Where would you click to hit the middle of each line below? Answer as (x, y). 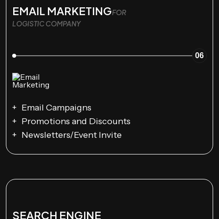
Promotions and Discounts (76, 121)
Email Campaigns (56, 108)
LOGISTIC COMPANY (46, 24)
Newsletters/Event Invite (72, 135)
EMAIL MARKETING (62, 11)
